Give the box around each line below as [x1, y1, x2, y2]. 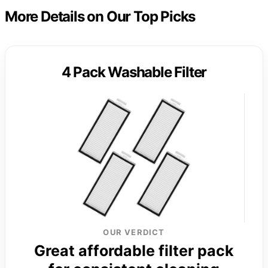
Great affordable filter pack [34, 242, 234, 260]
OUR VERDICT [103, 227, 165, 237]
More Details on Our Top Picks [5, 8, 196, 26]
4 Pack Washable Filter [61, 63, 207, 81]
